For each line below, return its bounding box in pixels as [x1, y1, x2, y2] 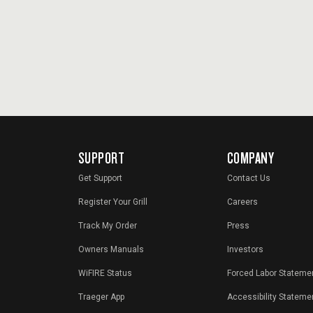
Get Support [78, 173, 122, 184]
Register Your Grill [78, 197, 147, 208]
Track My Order [78, 221, 137, 231]
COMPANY [226, 147, 275, 168]
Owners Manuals [78, 245, 144, 255]
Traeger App [78, 292, 124, 303]
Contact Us [226, 173, 270, 184]
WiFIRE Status [78, 268, 132, 279]
